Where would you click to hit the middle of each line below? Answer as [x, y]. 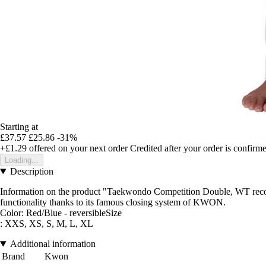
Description [31, 172]
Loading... [22, 160]
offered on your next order [77, 148]
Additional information [53, 244]
